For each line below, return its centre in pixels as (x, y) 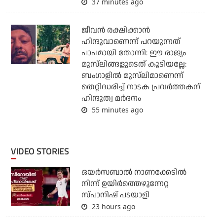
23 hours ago (112, 207)
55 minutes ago (116, 110)
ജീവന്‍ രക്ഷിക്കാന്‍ (115, 31)
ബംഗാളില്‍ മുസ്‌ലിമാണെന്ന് (132, 76)
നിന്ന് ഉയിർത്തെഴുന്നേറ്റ (125, 184)
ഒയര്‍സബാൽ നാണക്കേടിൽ (134, 173)
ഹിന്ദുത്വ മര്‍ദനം (111, 99)
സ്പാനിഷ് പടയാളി (115, 195)
